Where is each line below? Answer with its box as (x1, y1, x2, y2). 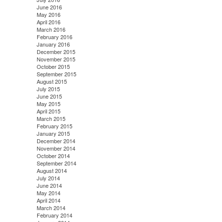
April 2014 (36, 196, 60, 204)
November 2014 (36, 144, 75, 152)
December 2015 (36, 47, 75, 55)
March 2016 (36, 25, 65, 33)
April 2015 (36, 107, 60, 115)
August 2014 (36, 166, 67, 174)
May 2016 (36, 10, 60, 18)
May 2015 (36, 99, 60, 108)
